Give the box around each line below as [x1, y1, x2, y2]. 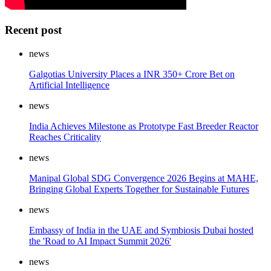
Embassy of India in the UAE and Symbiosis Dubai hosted [29, 224, 253, 235]
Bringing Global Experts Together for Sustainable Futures [29, 183, 249, 194]
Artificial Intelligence [29, 79, 109, 90]
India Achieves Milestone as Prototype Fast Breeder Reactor [29, 120, 258, 131]
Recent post [5, 24, 62, 37]
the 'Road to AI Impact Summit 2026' [29, 235, 171, 246]
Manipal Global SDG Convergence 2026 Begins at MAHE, [29, 172, 258, 183]
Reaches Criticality [29, 131, 101, 142]
